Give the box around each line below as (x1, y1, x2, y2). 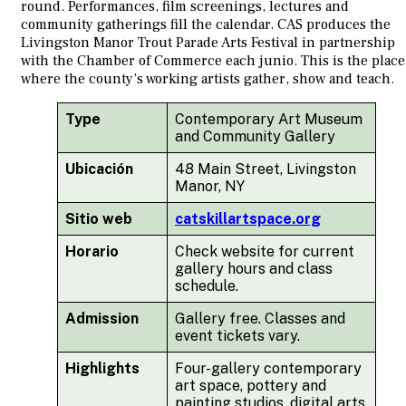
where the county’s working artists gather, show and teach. (21, 70, 394, 89)
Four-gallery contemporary (175, 360, 362, 378)
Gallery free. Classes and (175, 310, 345, 328)
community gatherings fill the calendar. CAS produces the (21, 15, 391, 34)
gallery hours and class (175, 260, 333, 278)
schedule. (175, 277, 238, 295)
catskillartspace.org (175, 210, 321, 228)
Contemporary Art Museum (175, 111, 362, 129)
